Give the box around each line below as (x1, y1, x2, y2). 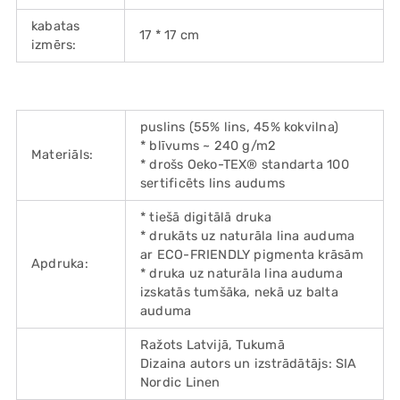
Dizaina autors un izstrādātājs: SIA (140, 355, 357, 372)
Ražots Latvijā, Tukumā (140, 337, 285, 354)
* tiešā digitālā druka (140, 209, 271, 226)
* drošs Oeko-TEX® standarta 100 (140, 156, 353, 173)
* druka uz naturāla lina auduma (140, 265, 343, 282)
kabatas (31, 18, 80, 35)
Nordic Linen (140, 374, 221, 391)
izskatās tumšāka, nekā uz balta (140, 284, 338, 301)
